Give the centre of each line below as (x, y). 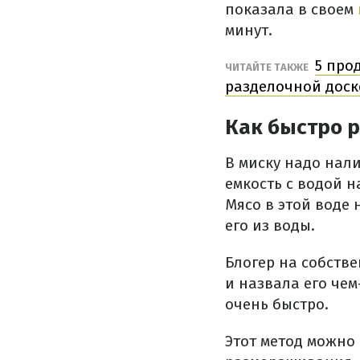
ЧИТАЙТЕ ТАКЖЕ (268, 67)
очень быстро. (277, 304)
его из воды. (270, 225)
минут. (249, 30)
